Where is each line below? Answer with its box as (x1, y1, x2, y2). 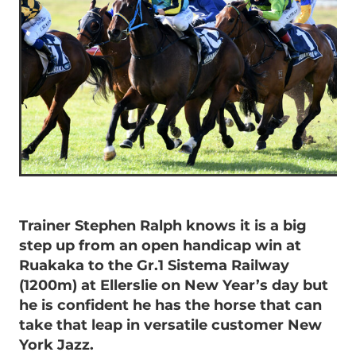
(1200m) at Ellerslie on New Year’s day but (19, 273, 328, 297)
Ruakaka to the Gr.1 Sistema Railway (19, 253, 289, 277)
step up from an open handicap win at (19, 234, 301, 257)
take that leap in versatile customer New (19, 313, 322, 337)
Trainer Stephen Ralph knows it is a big (19, 214, 307, 238)
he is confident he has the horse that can (19, 293, 322, 317)
